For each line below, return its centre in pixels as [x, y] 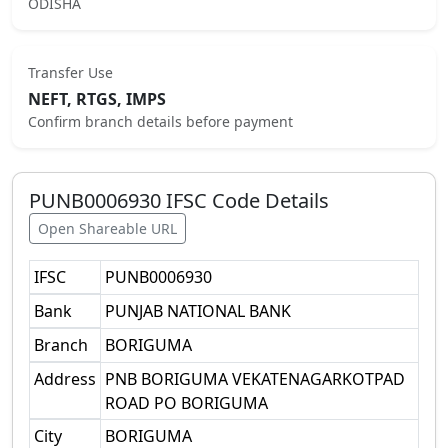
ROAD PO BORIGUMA [186, 403]
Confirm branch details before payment [160, 121]
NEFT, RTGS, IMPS [97, 99]
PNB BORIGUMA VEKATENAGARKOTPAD [255, 379]
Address [65, 379]
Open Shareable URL [107, 228]
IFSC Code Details [245, 200]
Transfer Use [70, 72]
